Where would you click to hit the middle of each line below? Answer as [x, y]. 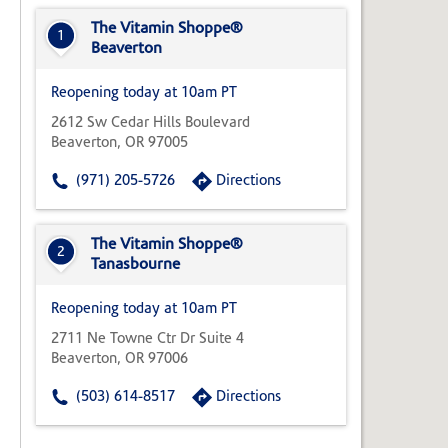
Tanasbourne [135, 265]
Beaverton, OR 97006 [119, 360]
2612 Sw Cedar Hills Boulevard [150, 124]
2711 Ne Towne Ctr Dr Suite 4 [147, 340]
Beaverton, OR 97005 [119, 144]
